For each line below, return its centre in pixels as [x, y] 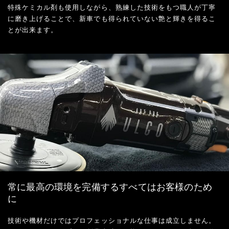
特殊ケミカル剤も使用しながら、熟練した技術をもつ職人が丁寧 [112, 7]
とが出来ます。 [33, 30]
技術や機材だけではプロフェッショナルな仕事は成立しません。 [112, 220]
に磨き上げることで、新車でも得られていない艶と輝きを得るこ [112, 18]
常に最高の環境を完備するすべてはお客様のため [110, 187]
